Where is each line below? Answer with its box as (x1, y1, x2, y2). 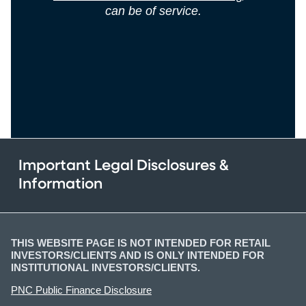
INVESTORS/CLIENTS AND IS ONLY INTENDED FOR (11, 249, 264, 261)
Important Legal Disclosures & (18, 158, 229, 173)
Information (18, 176, 102, 192)
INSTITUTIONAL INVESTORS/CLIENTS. (11, 261, 200, 273)
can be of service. (105, 3, 201, 18)
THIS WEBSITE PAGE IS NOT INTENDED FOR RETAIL (11, 236, 270, 249)
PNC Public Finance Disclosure (11, 283, 152, 296)
